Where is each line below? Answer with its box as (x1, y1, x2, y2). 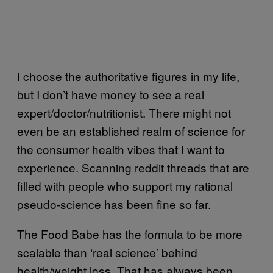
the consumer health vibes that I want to (17, 140, 225, 157)
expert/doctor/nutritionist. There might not (17, 104, 231, 121)
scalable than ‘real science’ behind (17, 243, 197, 260)
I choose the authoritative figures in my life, (17, 67, 239, 84)
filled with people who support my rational (17, 177, 233, 194)
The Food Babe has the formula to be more (17, 225, 243, 242)
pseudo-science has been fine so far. (17, 195, 211, 212)
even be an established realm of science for (17, 122, 245, 139)
